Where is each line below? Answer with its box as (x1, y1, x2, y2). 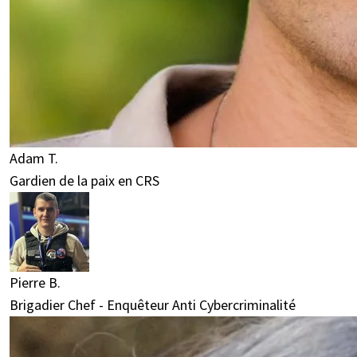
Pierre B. (10, 273, 61, 292)
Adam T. (10, 148, 58, 167)
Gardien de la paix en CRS (10, 171, 159, 190)
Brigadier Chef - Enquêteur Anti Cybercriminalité (10, 295, 296, 314)
